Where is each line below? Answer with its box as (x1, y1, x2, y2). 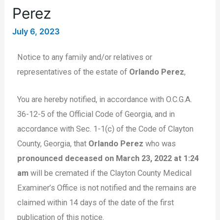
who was (143, 139, 176, 149)
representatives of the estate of (17, 67, 130, 77)
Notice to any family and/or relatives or (17, 52, 153, 62)
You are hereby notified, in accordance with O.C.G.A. (17, 95, 192, 105)
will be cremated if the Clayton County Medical (28, 168, 192, 178)
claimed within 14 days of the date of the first (17, 198, 174, 208)
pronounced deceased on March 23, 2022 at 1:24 (17, 154, 199, 164)
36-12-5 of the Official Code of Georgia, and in (17, 110, 175, 119)
